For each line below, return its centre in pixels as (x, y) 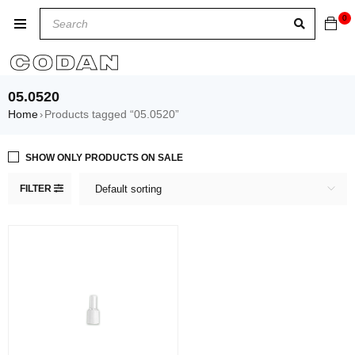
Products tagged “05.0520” (112, 114)
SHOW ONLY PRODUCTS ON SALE (104, 158)
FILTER (36, 189)
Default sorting (128, 189)
